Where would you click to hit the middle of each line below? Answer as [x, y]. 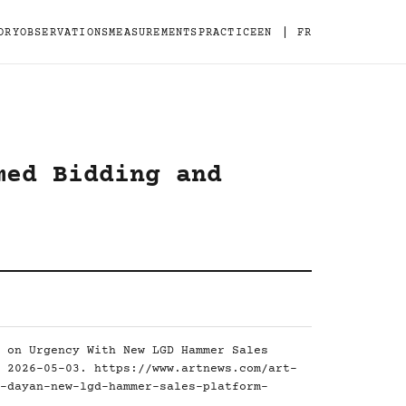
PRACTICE [228, 33]
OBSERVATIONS [64, 33]
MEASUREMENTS [154, 33]
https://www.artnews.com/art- [196, 369]
